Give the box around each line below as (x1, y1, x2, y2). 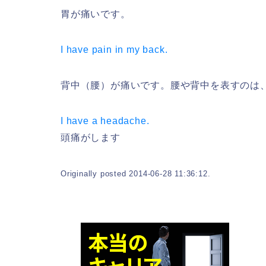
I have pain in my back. (61, 45, 168, 55)
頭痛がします (61, 132, 121, 142)
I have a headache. (61, 116, 150, 126)
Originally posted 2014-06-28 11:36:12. (61, 169, 211, 178)
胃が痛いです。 (61, 9, 131, 19)
